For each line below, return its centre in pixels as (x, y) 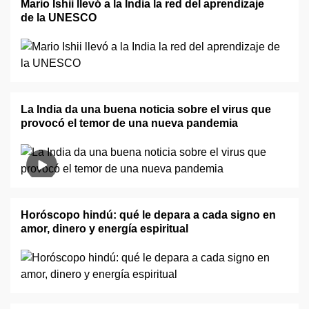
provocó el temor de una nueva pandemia (129, 123)
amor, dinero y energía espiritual (104, 229)
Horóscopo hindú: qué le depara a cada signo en (148, 215)
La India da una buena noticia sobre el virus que (146, 109)
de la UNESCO (59, 18)
